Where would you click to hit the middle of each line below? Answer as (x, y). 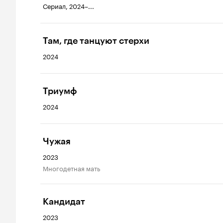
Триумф (60, 91)
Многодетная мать (74, 168)
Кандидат (64, 202)
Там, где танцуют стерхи (96, 41)
